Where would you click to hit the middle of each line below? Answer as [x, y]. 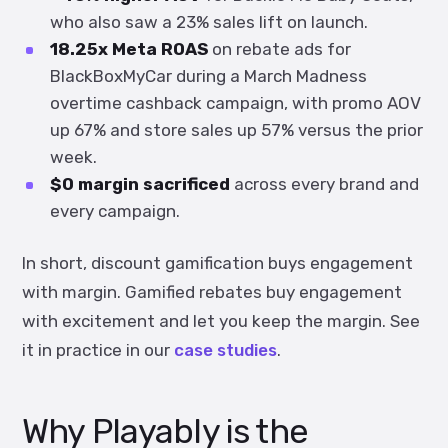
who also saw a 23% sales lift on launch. [209, 22]
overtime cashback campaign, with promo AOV [235, 103]
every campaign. [115, 211]
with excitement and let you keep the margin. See [221, 321]
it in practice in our [98, 350]
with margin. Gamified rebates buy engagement [212, 292]
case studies [225, 350]
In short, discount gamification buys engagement [217, 263]
